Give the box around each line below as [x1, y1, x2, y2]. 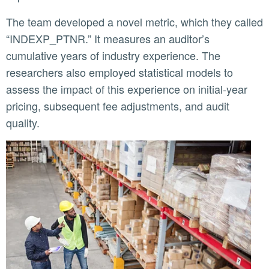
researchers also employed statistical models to [6, 64, 233, 80]
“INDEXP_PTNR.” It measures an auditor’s [6, 31, 210, 47]
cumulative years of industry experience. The [6, 47, 220, 64]
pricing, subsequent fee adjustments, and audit [6, 98, 229, 114]
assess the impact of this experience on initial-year [6, 81, 247, 97]
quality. [6, 115, 40, 131]
